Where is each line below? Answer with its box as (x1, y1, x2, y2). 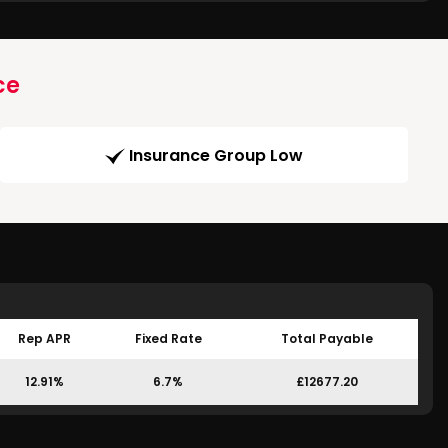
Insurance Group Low (129, 144, 303, 168)
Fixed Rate (134, 330, 202, 348)
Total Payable (281, 330, 373, 348)
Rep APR (18, 330, 71, 348)
